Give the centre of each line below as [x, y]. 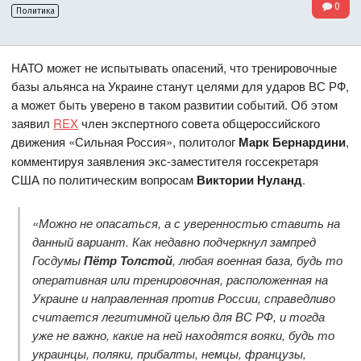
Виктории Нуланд [250, 180]
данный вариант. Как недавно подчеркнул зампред [174, 241]
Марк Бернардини [293, 142]
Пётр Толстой [128, 260]
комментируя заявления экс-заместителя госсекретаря [165, 161]
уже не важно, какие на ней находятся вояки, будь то [183, 334]
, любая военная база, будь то [257, 259]
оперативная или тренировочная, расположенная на [180, 279]
